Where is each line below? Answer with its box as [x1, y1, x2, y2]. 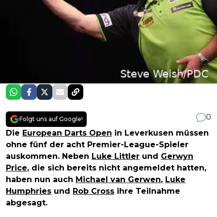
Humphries [6, 186, 51, 196]
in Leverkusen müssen [112, 128, 209, 138]
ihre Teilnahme [114, 186, 180, 196]
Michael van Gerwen [76, 174, 161, 184]
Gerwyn [161, 151, 193, 161]
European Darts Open [22, 128, 112, 138]
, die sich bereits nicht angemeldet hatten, [27, 163, 206, 172]
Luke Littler [92, 151, 139, 161]
